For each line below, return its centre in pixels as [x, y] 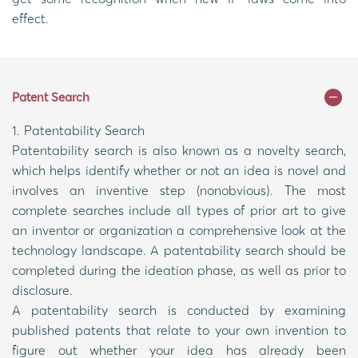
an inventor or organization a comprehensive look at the [179, 230]
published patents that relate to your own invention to [179, 330]
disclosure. [42, 290]
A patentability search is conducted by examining [179, 310]
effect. [30, 18]
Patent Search [51, 97]
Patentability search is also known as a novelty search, [179, 150]
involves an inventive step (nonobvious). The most [179, 190]
